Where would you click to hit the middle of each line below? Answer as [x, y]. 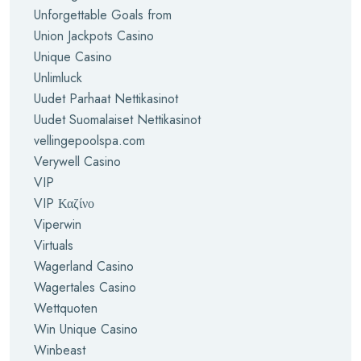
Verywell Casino [77, 162]
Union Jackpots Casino [94, 36]
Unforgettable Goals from [103, 15]
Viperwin [58, 224]
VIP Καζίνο [64, 203]
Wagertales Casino [85, 287]
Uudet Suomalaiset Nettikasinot [117, 120]
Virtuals [54, 245]
